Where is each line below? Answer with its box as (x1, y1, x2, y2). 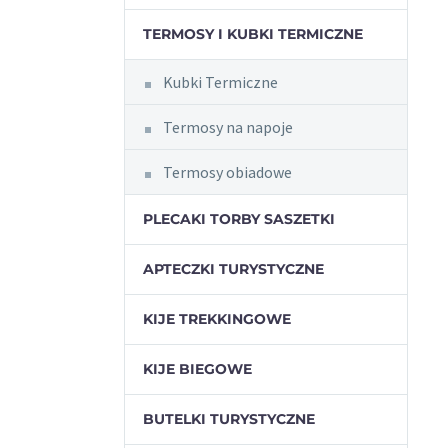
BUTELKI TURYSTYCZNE (142, 410, 315, 428)
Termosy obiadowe (162, 162, 292, 182)
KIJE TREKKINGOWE (142, 310, 291, 328)
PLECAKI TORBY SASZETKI (142, 210, 335, 228)
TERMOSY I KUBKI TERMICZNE (142, 25, 363, 43)
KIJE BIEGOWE (142, 360, 252, 378)
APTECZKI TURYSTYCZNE (142, 260, 324, 278)
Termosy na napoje (162, 117, 293, 137)
